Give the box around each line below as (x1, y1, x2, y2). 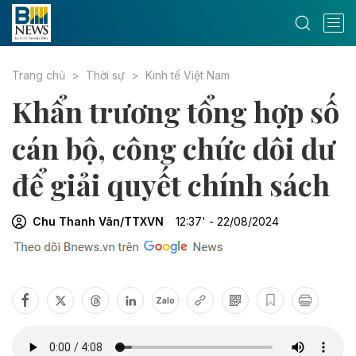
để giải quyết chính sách (12, 165, 330, 203)
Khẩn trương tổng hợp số (12, 92, 339, 130)
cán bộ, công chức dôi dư (12, 129, 335, 167)
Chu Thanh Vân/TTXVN (33, 215, 164, 228)
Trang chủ (12, 68, 65, 82)
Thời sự (86, 68, 125, 82)
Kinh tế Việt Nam (145, 68, 230, 82)
